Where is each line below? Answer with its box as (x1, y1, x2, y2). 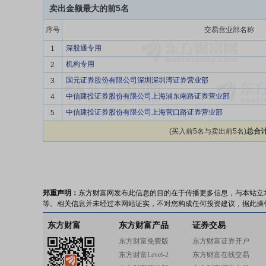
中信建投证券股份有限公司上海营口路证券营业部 (66, 108, 223, 116)
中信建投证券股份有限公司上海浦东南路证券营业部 (66, 92, 230, 100)
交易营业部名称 (204, 26, 254, 34)
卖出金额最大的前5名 (49, 4, 129, 13)
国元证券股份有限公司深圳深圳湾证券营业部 (66, 76, 208, 84)
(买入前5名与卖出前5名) (169, 127, 246, 135)
